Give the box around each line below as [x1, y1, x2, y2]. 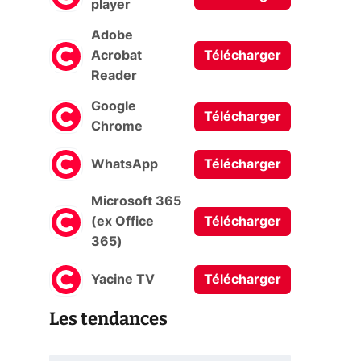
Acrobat [91, 49, 142, 62]
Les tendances [49, 308, 168, 330]
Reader [91, 69, 137, 82]
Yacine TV [91, 272, 155, 286]
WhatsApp [91, 157, 158, 171]
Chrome [91, 120, 143, 133]
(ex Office [91, 215, 154, 228]
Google [91, 100, 136, 113]
